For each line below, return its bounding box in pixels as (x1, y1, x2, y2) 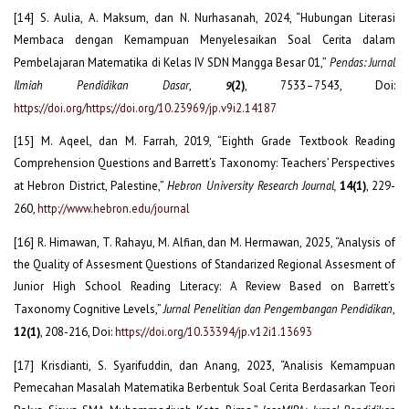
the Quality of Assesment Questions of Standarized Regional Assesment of (14, 257, 395, 273)
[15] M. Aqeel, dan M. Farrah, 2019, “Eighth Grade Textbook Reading (14, 133, 395, 150)
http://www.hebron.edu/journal (37, 201, 190, 216)
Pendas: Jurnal (329, 55, 396, 70)
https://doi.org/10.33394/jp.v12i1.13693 (115, 324, 312, 340)
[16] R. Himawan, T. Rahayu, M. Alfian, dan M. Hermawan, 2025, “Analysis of (14, 235, 395, 251)
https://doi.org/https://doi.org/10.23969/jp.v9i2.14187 (14, 100, 277, 116)
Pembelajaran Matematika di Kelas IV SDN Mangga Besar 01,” (14, 55, 330, 71)
